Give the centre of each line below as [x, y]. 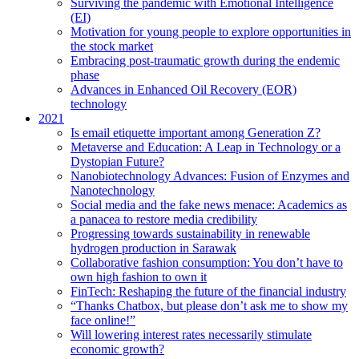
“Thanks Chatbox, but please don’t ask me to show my [209, 306]
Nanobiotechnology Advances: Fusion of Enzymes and [210, 176]
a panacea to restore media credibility [164, 219]
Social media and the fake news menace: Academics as [209, 205]
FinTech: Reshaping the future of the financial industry [208, 291]
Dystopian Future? [117, 161]
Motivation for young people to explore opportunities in [211, 32]
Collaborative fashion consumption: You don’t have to [207, 262]
